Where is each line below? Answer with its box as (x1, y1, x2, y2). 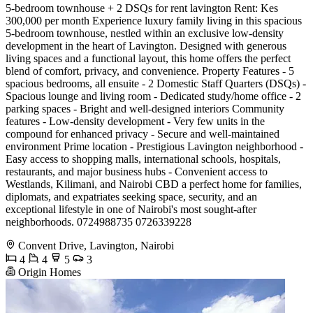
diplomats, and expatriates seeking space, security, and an (6, 191, 257, 203)
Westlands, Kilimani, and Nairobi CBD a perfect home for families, (6, 178, 302, 191)
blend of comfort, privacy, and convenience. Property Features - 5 (6, 65, 294, 78)
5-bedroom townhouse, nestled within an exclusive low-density (6, 27, 284, 40)
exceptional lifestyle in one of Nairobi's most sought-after (6, 203, 256, 216)
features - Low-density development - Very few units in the (6, 115, 265, 128)
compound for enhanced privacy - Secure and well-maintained (6, 128, 279, 140)
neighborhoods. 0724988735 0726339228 (6, 216, 191, 228)
